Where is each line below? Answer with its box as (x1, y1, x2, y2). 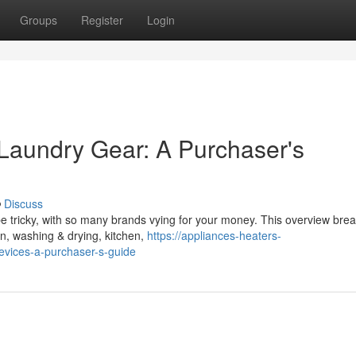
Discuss (4, 195, 43, 211)
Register (81, 12, 123, 28)
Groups (20, 12, 57, 28)
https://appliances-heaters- (147, 227, 281, 243)
